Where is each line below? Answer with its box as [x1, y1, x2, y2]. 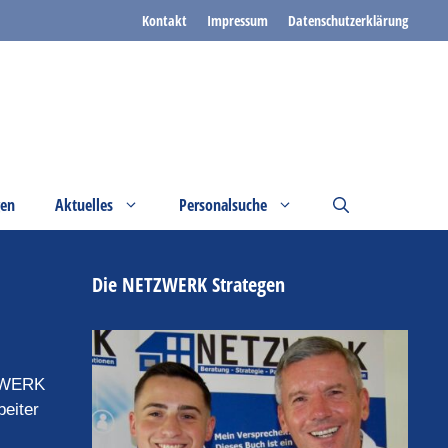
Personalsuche [178, 193, 267, 216]
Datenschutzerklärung [288, 11, 408, 30]
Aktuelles [54, 193, 113, 216]
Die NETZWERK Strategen [92, 270, 285, 298]
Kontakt [142, 11, 187, 30]
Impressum [207, 11, 268, 30]
